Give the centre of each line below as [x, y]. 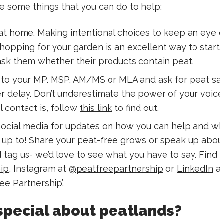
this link [96, 108]
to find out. [135, 108]
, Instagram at [39, 169]
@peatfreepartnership [116, 169]
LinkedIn [195, 169]
